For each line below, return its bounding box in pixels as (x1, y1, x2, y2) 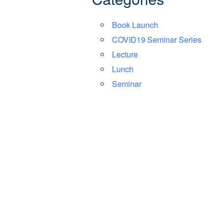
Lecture (111, 49, 138, 60)
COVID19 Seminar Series (111, 34, 201, 46)
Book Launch (111, 19, 158, 31)
